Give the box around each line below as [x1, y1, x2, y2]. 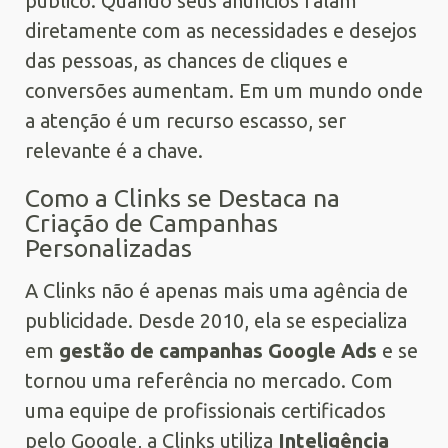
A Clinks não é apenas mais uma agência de [25, 278, 408, 302]
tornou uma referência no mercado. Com [25, 368, 393, 392]
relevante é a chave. [25, 138, 203, 162]
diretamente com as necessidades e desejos [25, 18, 417, 42]
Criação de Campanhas [25, 208, 278, 237]
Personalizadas [25, 233, 192, 262]
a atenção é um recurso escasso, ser [25, 108, 346, 132]
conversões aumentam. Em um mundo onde [25, 78, 423, 102]
